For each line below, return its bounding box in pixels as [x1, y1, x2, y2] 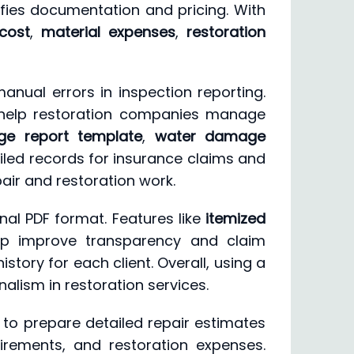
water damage [154, 126, 265, 146]
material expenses [40, 22, 175, 42]
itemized [205, 209, 265, 228]
